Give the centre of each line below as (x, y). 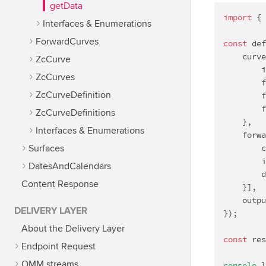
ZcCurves (55, 77)
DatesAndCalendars (70, 166)
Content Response (60, 184)
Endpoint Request (58, 246)
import (237, 18)
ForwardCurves (67, 42)
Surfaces (46, 148)
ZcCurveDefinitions (75, 113)
